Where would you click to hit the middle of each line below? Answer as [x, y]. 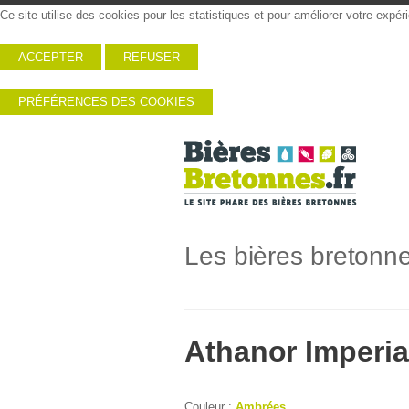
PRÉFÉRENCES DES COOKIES [106, 102]
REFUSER [152, 57]
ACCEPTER [51, 57]
